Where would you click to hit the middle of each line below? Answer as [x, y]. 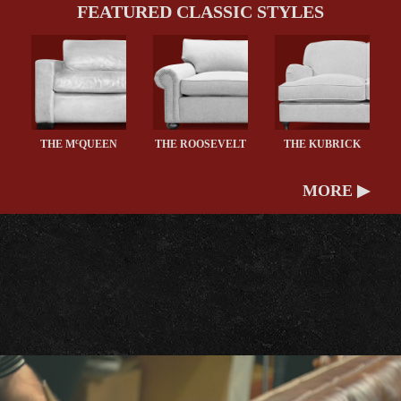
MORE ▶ [336, 191]
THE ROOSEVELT [200, 145]
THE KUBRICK [322, 145]
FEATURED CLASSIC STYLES [200, 12]
